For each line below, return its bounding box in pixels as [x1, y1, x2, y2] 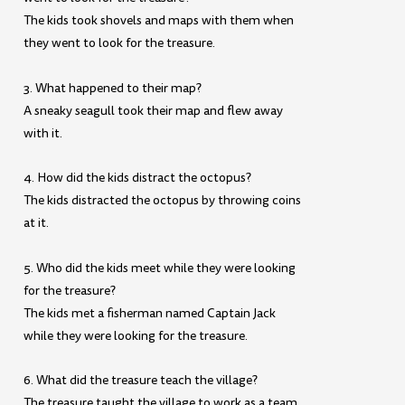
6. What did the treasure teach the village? [24, 372, 259, 390]
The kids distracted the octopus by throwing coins [24, 192, 302, 210]
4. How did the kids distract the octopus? [24, 169, 252, 187]
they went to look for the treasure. [24, 34, 216, 52]
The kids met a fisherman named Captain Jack [24, 304, 277, 322]
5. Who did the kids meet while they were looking [24, 259, 297, 277]
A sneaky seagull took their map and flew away [24, 101, 284, 119]
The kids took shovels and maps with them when [24, 12, 295, 30]
